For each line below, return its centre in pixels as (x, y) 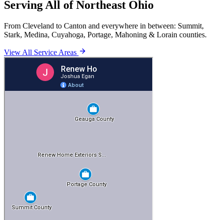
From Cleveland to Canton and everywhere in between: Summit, (104, 26)
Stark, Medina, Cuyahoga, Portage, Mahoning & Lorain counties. (105, 34)
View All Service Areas (41, 52)
